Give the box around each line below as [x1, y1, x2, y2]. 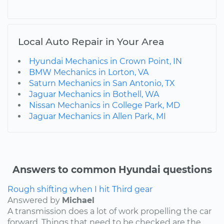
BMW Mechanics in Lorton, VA [29, 67, 148, 77]
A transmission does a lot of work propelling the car [7, 206, 211, 216]
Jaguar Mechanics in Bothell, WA [29, 89, 159, 99]
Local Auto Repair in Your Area [18, 35, 164, 47]
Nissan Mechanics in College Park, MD [29, 100, 180, 110]
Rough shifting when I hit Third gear [7, 184, 152, 194]
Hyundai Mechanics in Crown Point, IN [29, 56, 182, 66]
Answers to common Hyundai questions [12, 163, 212, 175]
